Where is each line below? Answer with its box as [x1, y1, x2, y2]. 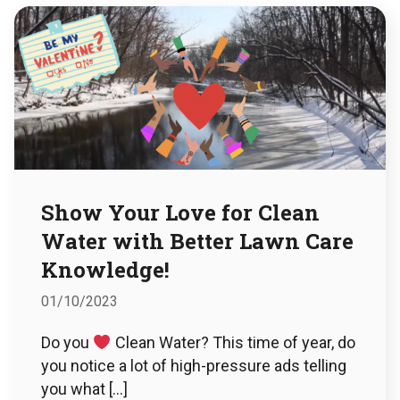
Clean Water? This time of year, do [111, 333, 355, 353]
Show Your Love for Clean [41, 198, 320, 228]
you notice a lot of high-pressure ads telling [41, 356, 346, 376]
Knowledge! [41, 255, 170, 285]
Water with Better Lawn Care [41, 227, 354, 256]
